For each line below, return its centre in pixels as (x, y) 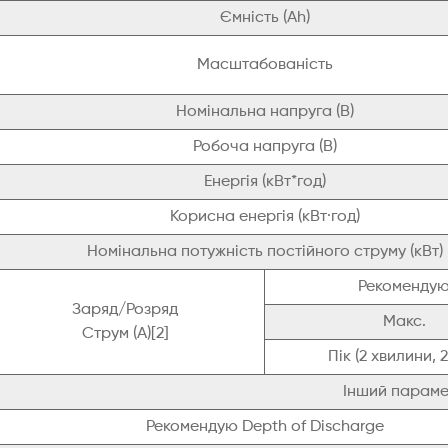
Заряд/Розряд (125, 310)
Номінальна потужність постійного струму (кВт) (264, 252)
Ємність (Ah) (264, 18)
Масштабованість (264, 65)
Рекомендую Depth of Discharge (264, 427)
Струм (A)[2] (125, 334)
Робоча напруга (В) (264, 147)
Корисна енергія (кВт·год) (264, 217)
